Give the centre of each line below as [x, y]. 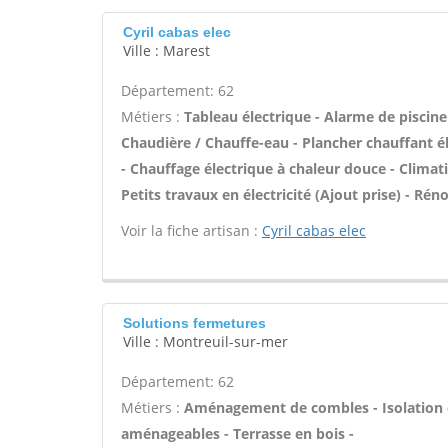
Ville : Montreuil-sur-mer [205, 341]
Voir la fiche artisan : [191, 230]
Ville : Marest [166, 50]
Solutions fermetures [194, 323]
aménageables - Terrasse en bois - [237, 433]
